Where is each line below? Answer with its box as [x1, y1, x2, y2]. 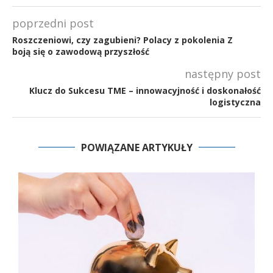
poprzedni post [12, 15, 94, 30]
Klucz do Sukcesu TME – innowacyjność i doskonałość [29, 84, 261, 96]
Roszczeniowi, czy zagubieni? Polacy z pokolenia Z [12, 34, 233, 46]
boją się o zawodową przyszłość [12, 45, 149, 57]
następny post [185, 66, 261, 81]
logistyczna [210, 96, 261, 108]
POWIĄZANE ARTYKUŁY [80, 140, 193, 154]
